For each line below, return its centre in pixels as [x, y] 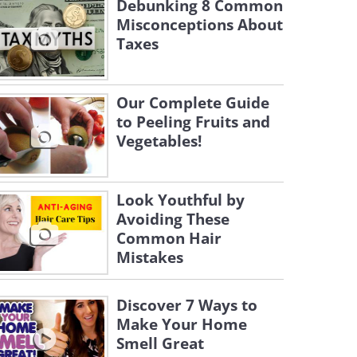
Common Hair [169, 238]
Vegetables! [159, 141]
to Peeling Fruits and [193, 122]
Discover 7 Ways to [187, 305]
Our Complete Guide [193, 103]
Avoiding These [173, 219]
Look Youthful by [180, 200]
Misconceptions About [200, 25]
